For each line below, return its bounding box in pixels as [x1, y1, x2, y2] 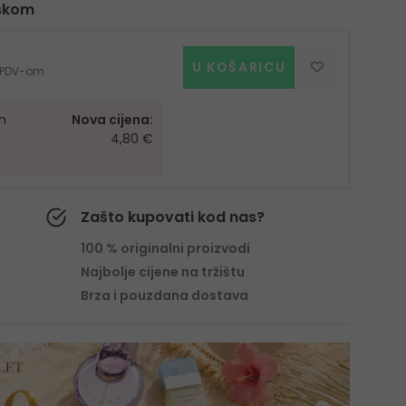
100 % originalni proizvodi [81, 239, 251, 258]
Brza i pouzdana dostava [81, 286, 249, 305]
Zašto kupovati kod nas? [81, 207, 266, 228]
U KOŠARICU [191, 57, 286, 76]
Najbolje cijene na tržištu [81, 263, 246, 282]
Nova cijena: [72, 111, 154, 130]
